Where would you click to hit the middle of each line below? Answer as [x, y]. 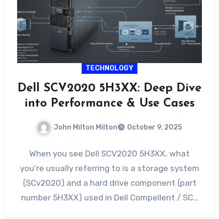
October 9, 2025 [154, 128]
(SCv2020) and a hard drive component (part [109, 183]
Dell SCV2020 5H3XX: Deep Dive [109, 88]
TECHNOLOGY [109, 68]
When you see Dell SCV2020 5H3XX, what [109, 154]
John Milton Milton [86, 127]
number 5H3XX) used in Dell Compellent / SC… [109, 198]
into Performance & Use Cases [109, 103]
